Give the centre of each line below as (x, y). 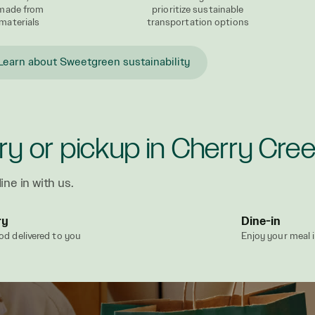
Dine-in (261, 222)
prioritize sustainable (198, 10)
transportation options (198, 23)
